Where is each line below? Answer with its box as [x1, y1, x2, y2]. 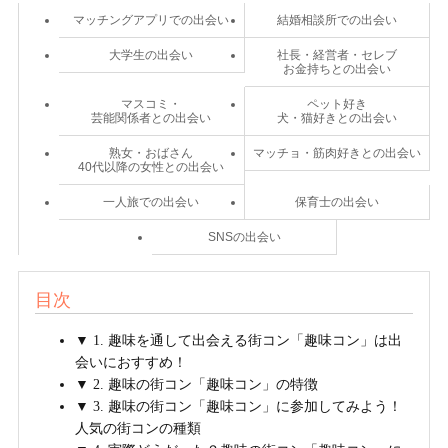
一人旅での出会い [103, 195, 200, 210]
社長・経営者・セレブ [276, 48, 397, 63]
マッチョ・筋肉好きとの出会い [252, 146, 421, 161]
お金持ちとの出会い [282, 62, 391, 77]
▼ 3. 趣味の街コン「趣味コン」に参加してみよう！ [75, 399, 402, 415]
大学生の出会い [109, 48, 194, 63]
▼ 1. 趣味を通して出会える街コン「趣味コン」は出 [75, 333, 402, 349]
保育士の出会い [294, 195, 379, 210]
